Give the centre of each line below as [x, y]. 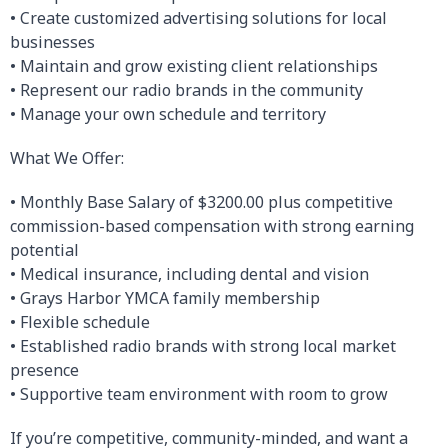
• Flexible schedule [80, 322]
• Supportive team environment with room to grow [199, 394]
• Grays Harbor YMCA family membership [165, 298]
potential [44, 250]
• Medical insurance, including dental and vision [189, 274]
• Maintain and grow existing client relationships [194, 66]
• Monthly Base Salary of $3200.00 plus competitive [201, 202]
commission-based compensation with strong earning [212, 226]
